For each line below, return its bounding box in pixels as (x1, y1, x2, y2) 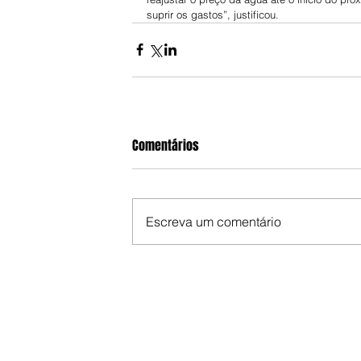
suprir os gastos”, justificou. (147, 7, 279, 21)
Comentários (132, 135, 199, 155)
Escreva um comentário (146, 213, 281, 230)
